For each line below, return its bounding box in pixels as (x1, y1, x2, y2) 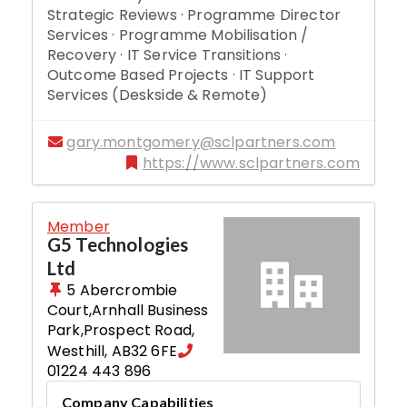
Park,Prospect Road (47, 320, 192, 342)
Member (47, 215, 110, 237)
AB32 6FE (111, 341, 177, 362)
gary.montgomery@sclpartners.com (66, 131, 336, 153)
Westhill (47, 341, 105, 362)
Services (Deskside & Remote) (47, 84, 268, 105)
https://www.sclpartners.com (142, 152, 360, 174)
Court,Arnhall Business (47, 300, 209, 322)
